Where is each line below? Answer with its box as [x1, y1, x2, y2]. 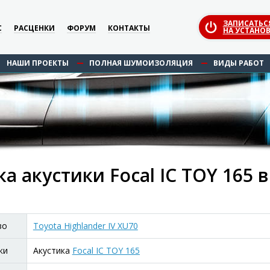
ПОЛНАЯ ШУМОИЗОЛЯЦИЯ [89, 58, 193, 68]
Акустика [33, 245, 72, 256]
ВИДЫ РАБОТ [213, 58, 264, 68]
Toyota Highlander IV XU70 [33, 220, 138, 231]
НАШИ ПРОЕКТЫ [6, 58, 69, 68]
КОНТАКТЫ [108, 22, 151, 33]
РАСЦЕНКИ [14, 22, 55, 33]
